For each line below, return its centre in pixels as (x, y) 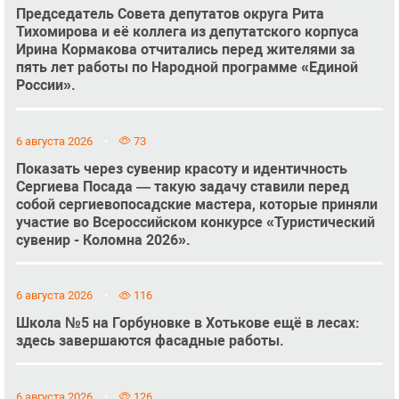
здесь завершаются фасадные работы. (150, 341)
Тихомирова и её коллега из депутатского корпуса (187, 32)
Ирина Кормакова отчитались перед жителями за (185, 50)
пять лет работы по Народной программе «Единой (187, 68)
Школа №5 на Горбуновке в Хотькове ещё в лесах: (187, 323)
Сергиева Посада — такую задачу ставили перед (182, 186)
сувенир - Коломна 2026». (103, 240)
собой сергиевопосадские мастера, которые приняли (196, 204)
